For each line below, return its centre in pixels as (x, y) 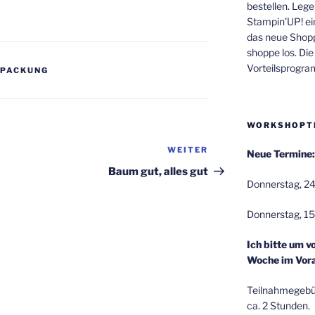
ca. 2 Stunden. (278, 305)
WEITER (188, 149)
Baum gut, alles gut (159, 171)
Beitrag (228, 168)
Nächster (233, 151)
